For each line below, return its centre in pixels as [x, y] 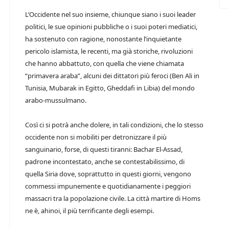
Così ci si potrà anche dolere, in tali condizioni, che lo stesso [114, 125]
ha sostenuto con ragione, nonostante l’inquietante [103, 39]
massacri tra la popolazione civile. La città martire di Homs [113, 198]
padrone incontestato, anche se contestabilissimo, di [105, 162]
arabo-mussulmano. [56, 100]
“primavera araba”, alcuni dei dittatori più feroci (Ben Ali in [112, 76]
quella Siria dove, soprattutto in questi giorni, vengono [108, 174]
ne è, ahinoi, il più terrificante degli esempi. [89, 211]
